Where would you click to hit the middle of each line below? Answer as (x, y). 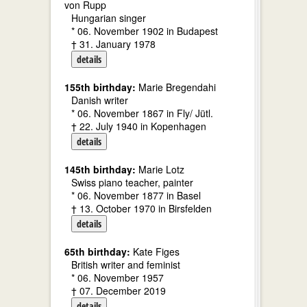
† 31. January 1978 (113, 44)
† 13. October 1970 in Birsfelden (142, 208)
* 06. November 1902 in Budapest (145, 31)
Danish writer (100, 100)
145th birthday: (100, 169)
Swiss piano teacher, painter (132, 182)
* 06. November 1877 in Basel (136, 195)
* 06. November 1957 (118, 278)
